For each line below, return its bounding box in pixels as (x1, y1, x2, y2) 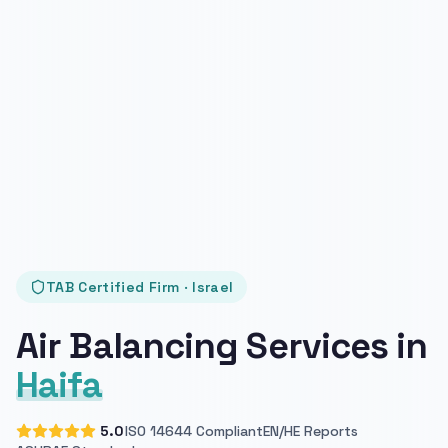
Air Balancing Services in (16, 322, 428, 369)
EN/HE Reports (263, 421, 358, 440)
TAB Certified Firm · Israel (46, 277, 234, 296)
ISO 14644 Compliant (125, 421, 263, 440)
